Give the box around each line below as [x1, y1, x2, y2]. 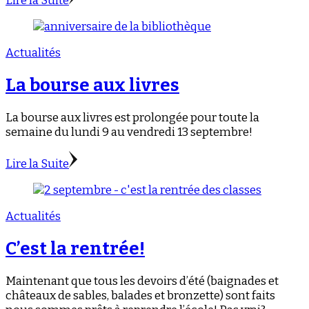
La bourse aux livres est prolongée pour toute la [6, 110, 259, 125]
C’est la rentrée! [6, 238, 145, 260]
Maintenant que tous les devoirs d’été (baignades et [6, 274, 279, 289]
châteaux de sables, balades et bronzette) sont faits [6, 288, 275, 303]
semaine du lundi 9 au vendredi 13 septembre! [6, 124, 252, 139]
